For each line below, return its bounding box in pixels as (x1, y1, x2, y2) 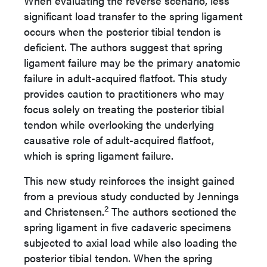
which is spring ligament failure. (24, 148, 173, 163)
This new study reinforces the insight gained (24, 173, 234, 188)
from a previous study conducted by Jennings (24, 188, 239, 203)
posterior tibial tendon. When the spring (24, 250, 212, 265)
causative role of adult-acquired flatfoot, (24, 132, 214, 147)
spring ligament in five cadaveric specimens (24, 219, 231, 234)
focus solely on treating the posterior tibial (24, 101, 224, 116)
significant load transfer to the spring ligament (24, 8, 243, 23)
